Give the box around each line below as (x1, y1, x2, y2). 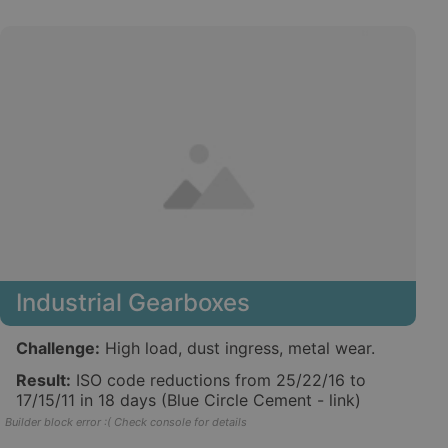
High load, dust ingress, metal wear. (100, 337, 375, 358)
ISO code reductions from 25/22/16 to (71, 369, 366, 390)
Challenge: (16, 337, 100, 358)
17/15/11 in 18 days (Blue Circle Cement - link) (16, 389, 361, 410)
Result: (16, 369, 71, 390)
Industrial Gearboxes (16, 287, 250, 317)
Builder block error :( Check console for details (5, 414, 247, 429)
